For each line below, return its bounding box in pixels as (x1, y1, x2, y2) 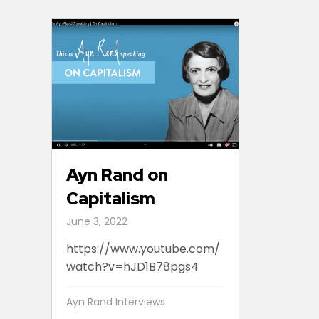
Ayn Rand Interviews (66, 295, 165, 310)
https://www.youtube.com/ (66, 241, 220, 258)
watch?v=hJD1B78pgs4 (66, 258, 199, 276)
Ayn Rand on (66, 164, 168, 187)
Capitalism (66, 187, 155, 210)
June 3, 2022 (66, 214, 127, 229)
